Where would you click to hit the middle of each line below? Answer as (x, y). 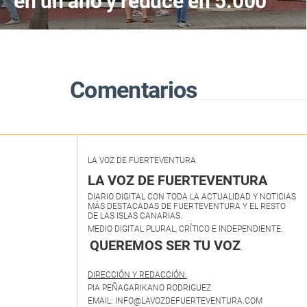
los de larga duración (108, 22)
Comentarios (134, 90)
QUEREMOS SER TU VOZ (165, 246)
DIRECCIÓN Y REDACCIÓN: (137, 275)
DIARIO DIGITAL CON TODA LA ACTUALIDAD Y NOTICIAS (192, 197)
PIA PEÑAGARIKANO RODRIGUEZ (149, 288)
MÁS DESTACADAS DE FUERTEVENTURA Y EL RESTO (187, 207)
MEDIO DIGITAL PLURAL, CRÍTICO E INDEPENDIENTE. (185, 229)
